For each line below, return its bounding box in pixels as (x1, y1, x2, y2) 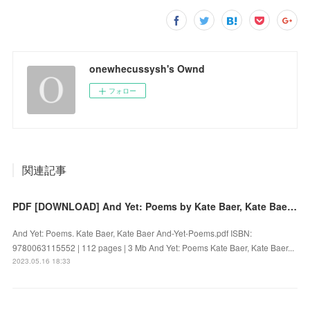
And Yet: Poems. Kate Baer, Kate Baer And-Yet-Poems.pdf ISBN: (12, 226, 253, 239)
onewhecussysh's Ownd (89, 61, 206, 75)
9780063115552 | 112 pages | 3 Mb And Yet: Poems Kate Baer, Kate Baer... (12, 241, 295, 253)
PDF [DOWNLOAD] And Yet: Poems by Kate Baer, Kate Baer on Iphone (287, 199, 298, 213)
